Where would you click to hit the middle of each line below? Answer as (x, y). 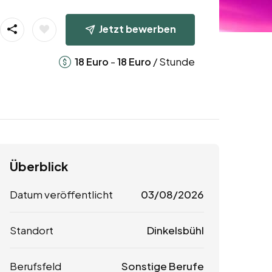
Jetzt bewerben (137, 29)
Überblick (39, 166)
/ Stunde (173, 61)
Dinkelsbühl (175, 230)
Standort (32, 230)
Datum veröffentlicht (61, 195)
